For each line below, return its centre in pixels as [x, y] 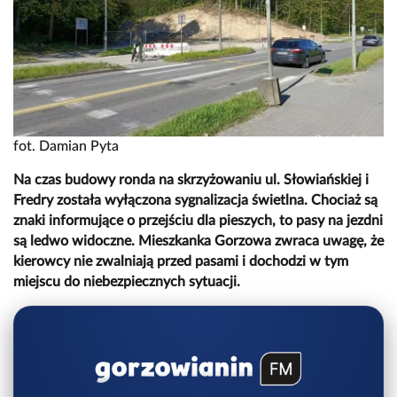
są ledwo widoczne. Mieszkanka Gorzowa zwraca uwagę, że [198, 241]
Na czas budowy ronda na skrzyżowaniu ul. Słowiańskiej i [191, 180]
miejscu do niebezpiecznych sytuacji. [127, 282]
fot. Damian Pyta [66, 147]
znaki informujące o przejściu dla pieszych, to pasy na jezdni [198, 221]
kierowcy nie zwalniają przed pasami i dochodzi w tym [181, 262]
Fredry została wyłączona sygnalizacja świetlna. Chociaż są [195, 201]
